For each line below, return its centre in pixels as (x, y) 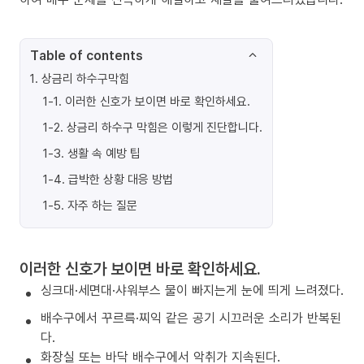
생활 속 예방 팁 (104, 153)
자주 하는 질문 (102, 205)
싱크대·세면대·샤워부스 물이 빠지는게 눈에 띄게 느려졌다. (192, 290)
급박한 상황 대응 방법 (121, 179)
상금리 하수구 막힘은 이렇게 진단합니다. (165, 127)
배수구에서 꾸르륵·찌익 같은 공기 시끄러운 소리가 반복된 (191, 318)
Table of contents (87, 55)
